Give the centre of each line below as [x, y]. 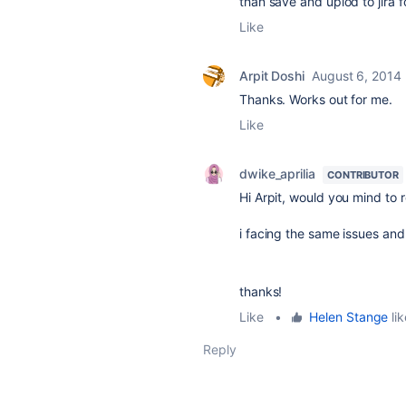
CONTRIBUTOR [362, 175]
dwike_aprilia [277, 174]
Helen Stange [349, 317]
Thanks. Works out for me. [316, 99]
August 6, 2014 [357, 76]
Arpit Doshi [272, 76]
